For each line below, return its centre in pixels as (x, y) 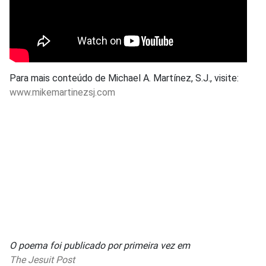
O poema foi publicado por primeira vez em (100, 245)
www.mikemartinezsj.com (62, 92)
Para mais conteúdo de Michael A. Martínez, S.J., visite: (124, 78)
